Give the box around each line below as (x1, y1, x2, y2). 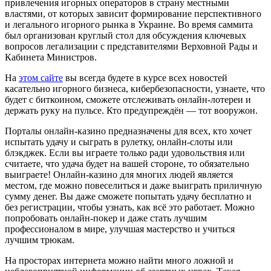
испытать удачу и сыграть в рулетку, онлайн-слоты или (5, 137, 233, 148)
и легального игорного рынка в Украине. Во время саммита (5, 19, 253, 30)
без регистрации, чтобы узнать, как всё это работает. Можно (5, 202, 255, 213)
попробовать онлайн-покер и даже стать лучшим (5, 213, 207, 224)
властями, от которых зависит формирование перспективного (5, 8, 261, 19)
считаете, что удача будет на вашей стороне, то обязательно (5, 158, 249, 169)
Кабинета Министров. (5, 52, 97, 63)
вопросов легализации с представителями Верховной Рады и (5, 41, 258, 52)
